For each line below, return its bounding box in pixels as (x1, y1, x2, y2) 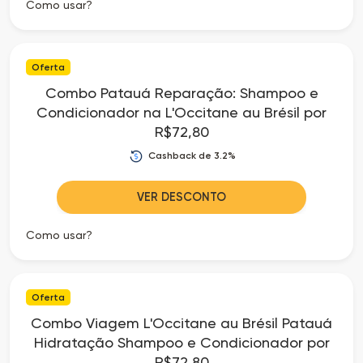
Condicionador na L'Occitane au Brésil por (36, 103, 327, 121)
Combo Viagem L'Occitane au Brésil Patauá (31, 314, 332, 331)
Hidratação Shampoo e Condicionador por (33, 333, 330, 351)
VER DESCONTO (137, 189, 226, 204)
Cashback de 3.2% (147, 149, 236, 161)
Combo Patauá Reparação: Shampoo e (45, 83, 318, 101)
